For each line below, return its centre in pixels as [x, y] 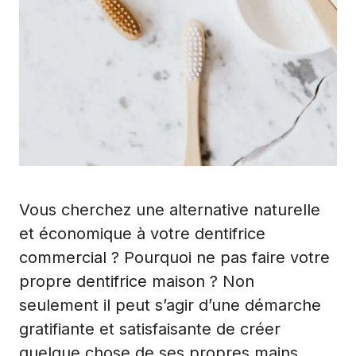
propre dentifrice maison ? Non [137, 281]
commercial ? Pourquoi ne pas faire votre [174, 257]
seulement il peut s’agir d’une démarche [170, 305]
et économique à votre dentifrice [142, 233]
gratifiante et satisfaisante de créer [150, 329]
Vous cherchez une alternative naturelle [170, 209]
